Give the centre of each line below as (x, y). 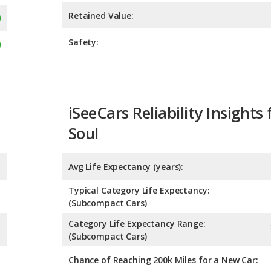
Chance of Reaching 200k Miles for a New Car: (163, 206)
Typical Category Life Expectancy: (139, 136)
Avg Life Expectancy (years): (126, 113)
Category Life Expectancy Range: (137, 169)
